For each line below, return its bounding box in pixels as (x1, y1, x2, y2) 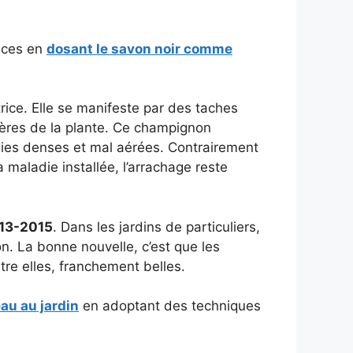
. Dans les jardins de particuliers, (53, 218, 260, 235)
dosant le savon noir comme (46, 40, 232, 57)
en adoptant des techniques (79, 298, 261, 314)
